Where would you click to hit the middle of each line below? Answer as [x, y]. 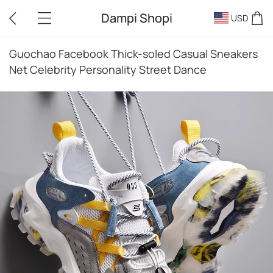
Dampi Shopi [136, 18]
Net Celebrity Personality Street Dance [108, 69]
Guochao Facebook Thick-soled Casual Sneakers [133, 54]
